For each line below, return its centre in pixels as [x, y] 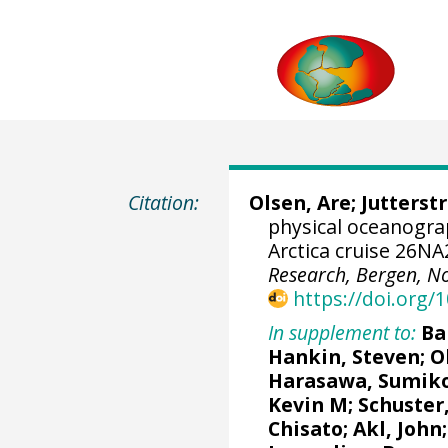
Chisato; [311, 428]
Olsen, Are [299, 202]
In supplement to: [342, 332]
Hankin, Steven [344, 356]
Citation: [164, 202]
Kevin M [308, 404]
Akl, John [398, 428]
